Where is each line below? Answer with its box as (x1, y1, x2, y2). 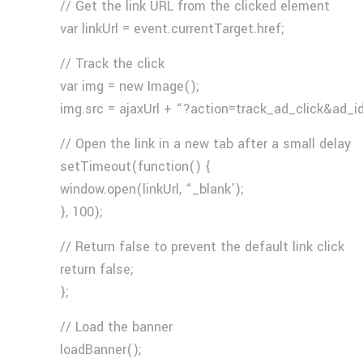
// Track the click (60, 54, 165, 73)
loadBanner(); (60, 340, 143, 359)
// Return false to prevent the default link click (60, 237, 345, 256)
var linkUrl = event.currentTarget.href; (60, 19, 285, 38)
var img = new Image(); (60, 77, 200, 96)
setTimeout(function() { (60, 157, 212, 176)
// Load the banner (60, 318, 173, 336)
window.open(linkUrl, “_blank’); (60, 180, 245, 199)
